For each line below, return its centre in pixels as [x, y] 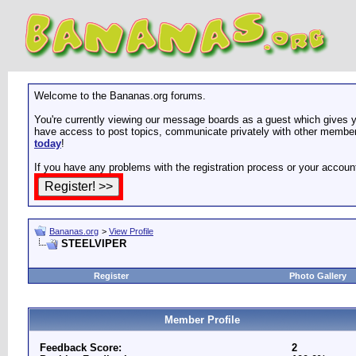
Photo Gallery [318, 276]
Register [111, 276]
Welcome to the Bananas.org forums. [120, 96]
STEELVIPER [94, 244]
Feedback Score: [81, 348]
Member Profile [202, 320]
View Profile [131, 231]
